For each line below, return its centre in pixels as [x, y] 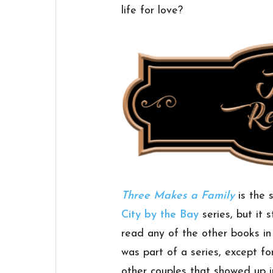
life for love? [152, 11]
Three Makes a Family [178, 196]
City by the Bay [160, 214]
